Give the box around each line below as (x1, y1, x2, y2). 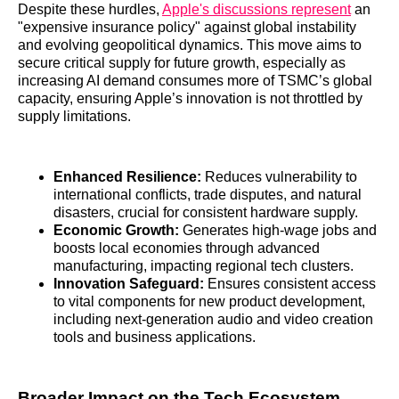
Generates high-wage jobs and (179, 222, 377, 238)
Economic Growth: (53, 222, 179, 238)
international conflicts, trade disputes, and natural (53, 186, 362, 202)
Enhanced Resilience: (53, 168, 201, 184)
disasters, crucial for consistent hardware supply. (53, 204, 358, 220)
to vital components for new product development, (53, 293, 365, 309)
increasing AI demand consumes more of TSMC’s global (18, 72, 372, 88)
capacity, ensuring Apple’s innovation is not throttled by (18, 90, 362, 106)
